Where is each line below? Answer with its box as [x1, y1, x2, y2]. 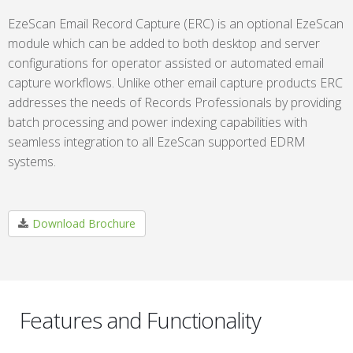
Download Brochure [32, 216, 136, 231]
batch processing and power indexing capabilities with [8, 113, 307, 131]
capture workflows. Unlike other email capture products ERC [8, 74, 343, 91]
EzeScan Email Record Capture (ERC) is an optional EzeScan [8, 15, 344, 32]
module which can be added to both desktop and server [8, 35, 320, 52]
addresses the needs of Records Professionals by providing [8, 94, 341, 111]
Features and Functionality [20, 305, 261, 335]
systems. [8, 153, 56, 170]
